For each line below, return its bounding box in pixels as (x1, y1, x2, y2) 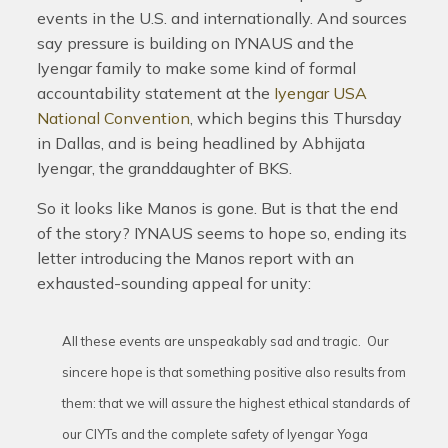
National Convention (36, 108, 190, 128)
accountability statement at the (36, 83, 274, 103)
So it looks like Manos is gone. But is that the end (36, 198, 398, 218)
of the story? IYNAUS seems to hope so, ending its (36, 223, 407, 243)
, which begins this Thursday (189, 108, 402, 128)
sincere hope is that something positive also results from (61, 364, 406, 380)
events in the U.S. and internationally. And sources (36, 8, 407, 28)
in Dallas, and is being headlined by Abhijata (36, 133, 365, 153)
